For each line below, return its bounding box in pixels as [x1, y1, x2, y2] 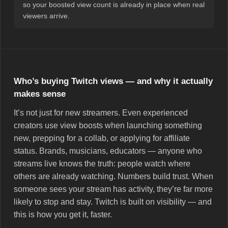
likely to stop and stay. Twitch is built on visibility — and [14, 197, 212, 207]
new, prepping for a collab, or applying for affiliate [14, 134, 190, 143]
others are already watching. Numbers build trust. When [14, 172, 213, 181]
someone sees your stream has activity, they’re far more [14, 185, 213, 194]
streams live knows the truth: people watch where [14, 159, 190, 168]
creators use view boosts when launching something [14, 121, 202, 130]
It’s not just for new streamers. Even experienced [14, 108, 188, 118]
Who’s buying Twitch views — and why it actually [14, 76, 213, 87]
